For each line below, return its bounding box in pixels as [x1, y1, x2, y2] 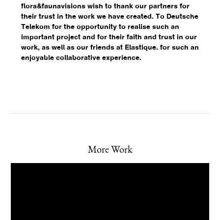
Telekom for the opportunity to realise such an [21, 24, 179, 31]
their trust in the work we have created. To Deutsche [21, 14, 198, 21]
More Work [87, 142, 133, 156]
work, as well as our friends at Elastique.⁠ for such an [21, 45, 199, 52]
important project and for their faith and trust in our [21, 34, 197, 41]
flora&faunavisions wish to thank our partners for [21, 3, 190, 10]
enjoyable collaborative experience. [21, 55, 141, 62]
